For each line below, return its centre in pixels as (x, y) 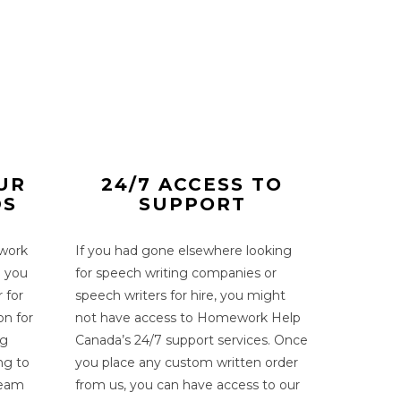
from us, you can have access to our (187, 384)
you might (252, 295)
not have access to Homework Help (188, 317)
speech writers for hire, (147, 295)
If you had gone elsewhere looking (183, 250)
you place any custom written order (186, 362)
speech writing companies (178, 273)
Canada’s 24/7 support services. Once (191, 340)
